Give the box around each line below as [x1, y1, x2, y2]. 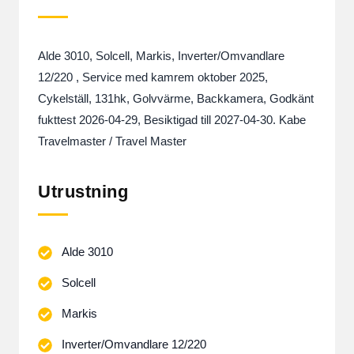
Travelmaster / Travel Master [38, 134, 186, 148]
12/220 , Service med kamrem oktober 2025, [38, 70, 268, 84]
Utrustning [38, 182, 129, 201]
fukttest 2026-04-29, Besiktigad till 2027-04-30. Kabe [38, 113, 306, 126]
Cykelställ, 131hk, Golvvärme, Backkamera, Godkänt [38, 92, 314, 105]
